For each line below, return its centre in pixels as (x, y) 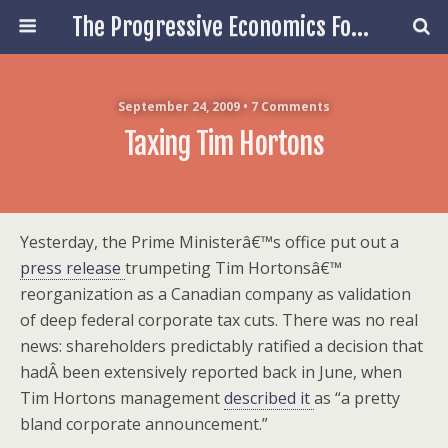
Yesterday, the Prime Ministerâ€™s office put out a (209, 242)
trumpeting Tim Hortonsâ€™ (233, 268)
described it (269, 398)
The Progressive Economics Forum (359, 27)
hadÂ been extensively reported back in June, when (211, 372)
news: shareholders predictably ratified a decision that (221, 346)
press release (72, 268)
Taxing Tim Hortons (224, 144)
